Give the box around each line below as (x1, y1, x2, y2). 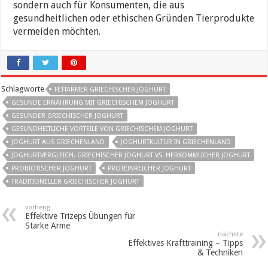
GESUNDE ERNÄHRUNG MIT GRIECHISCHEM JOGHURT (11, 98, 175, 106)
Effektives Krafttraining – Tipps (127, 237, 243, 248)
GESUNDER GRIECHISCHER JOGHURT (11, 111, 124, 120)
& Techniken (197, 247, 243, 257)
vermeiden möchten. (13, 25, 101, 37)
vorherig (25, 203, 51, 211)
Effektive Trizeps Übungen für (25, 211, 136, 221)
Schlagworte (1, 84, 45, 93)
